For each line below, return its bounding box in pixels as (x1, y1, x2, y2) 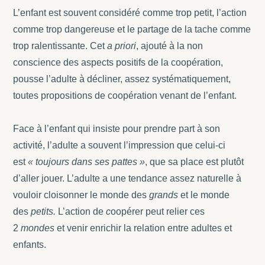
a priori (107, 40, 137, 51)
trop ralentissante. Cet (13, 40, 108, 51)
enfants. (13, 239, 47, 250)
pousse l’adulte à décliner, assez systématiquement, (13, 73, 231, 84)
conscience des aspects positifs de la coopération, (13, 57, 224, 67)
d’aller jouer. (13, 173, 67, 183)
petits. (31, 206, 56, 216)
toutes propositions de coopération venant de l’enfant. (13, 90, 237, 101)
